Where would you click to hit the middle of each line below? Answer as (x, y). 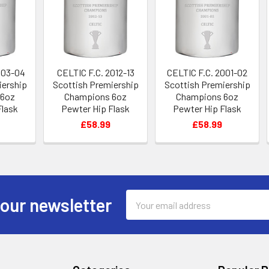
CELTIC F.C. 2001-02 (207, 73)
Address (142, 211)
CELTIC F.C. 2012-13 (95, 73)
